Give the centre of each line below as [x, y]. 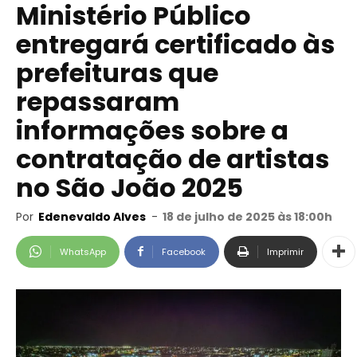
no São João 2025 [129, 188]
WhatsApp [83, 252]
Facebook [184, 252]
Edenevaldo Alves [92, 217]
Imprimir [285, 252]
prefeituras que [117, 73]
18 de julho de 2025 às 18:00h [247, 217]
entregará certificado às [175, 44]
